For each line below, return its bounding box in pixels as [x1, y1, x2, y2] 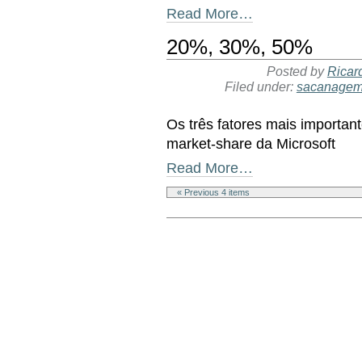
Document [166, 217, 214, 229]
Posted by [266, 64, 327, 79]
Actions [166, 228, 202, 240]
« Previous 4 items [176, 187, 250, 198]
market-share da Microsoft [166, 135, 336, 152]
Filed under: [224, 79, 297, 95]
